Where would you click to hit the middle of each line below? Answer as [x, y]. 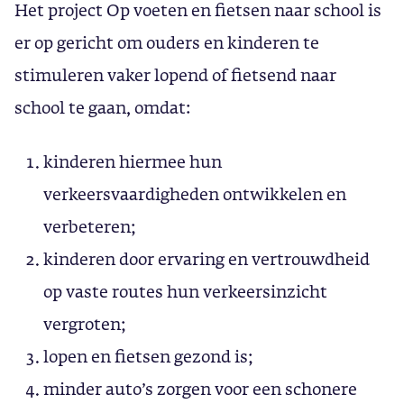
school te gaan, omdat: [102, 107]
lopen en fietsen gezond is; [148, 356]
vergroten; [85, 324]
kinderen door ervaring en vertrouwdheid [207, 259]
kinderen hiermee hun [133, 161]
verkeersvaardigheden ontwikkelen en [195, 194]
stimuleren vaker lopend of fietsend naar [175, 75]
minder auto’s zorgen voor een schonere [200, 389]
